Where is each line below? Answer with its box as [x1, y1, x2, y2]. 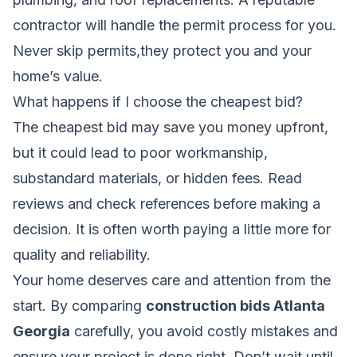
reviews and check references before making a [13, 194, 320, 212]
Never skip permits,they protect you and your [13, 41, 312, 59]
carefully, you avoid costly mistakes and [70, 322, 338, 339]
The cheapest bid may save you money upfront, [13, 118, 328, 135]
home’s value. [13, 67, 103, 84]
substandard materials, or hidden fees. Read [13, 169, 302, 186]
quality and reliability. [13, 245, 151, 263]
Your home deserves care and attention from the [13, 271, 331, 288]
